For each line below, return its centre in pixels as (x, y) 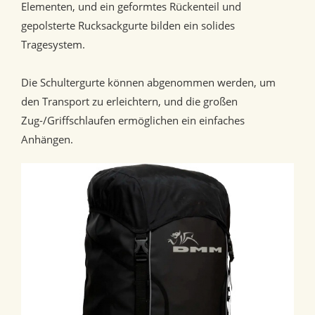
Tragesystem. (54, 45)
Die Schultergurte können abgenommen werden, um (148, 83)
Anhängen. (47, 140)
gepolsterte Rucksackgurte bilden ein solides (128, 26)
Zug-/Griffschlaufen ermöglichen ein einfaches (133, 121)
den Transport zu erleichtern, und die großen (129, 102)
